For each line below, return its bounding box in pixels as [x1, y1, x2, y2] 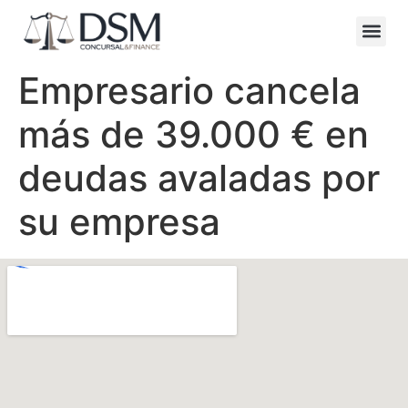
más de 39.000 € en [18, 112, 369, 158]
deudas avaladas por [18, 156, 380, 201]
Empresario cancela [18, 68, 361, 114]
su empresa [18, 199, 220, 245]
